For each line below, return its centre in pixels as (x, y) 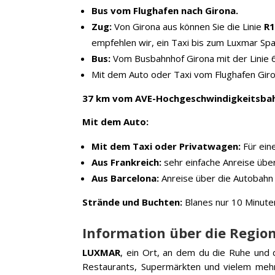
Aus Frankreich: (127, 162)
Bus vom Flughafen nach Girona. (165, 10)
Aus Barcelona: (126, 178)
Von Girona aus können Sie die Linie (188, 26)
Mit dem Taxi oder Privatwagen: (166, 146)
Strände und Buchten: (133, 202)
